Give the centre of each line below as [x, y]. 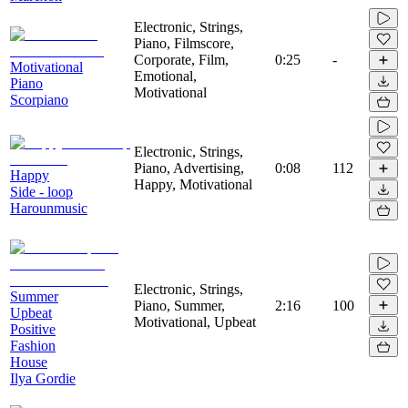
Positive [33, 329]
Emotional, [165, 76]
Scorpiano [39, 99]
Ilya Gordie [43, 378]
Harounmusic [49, 208]
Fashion [33, 345]
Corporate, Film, [181, 59]
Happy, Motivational [193, 184]
